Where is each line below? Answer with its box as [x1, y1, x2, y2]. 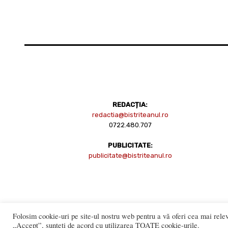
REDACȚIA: [112, 100, 148, 108]
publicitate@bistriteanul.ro [88, 151, 172, 159]
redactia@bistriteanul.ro [92, 110, 168, 119]
